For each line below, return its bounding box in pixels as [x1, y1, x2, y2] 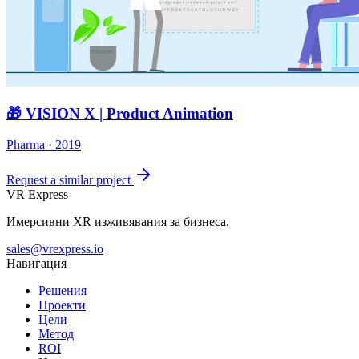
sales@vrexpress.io [6, 241, 103, 256]
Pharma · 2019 [6, 137, 81, 151]
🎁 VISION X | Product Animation [6, 105, 233, 123]
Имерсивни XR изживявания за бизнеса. [6, 214, 229, 228]
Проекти [38, 297, 86, 312]
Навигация [6, 256, 67, 270]
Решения [38, 283, 87, 297]
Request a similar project [6, 172, 131, 187]
